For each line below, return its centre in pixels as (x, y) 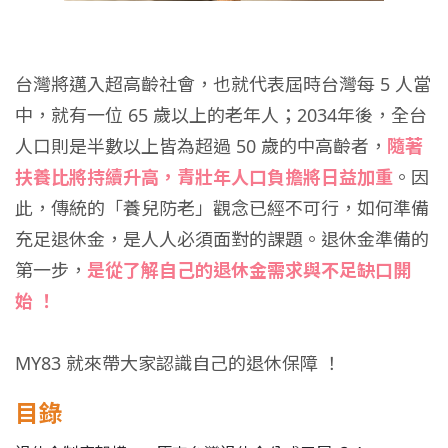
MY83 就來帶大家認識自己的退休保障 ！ (178, 362)
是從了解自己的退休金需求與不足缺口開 (249, 269)
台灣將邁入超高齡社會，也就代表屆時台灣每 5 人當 (223, 83)
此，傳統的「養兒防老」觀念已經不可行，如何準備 (222, 207)
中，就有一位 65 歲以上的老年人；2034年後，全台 (221, 114)
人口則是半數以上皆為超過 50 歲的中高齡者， (201, 145)
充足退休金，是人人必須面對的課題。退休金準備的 (222, 238)
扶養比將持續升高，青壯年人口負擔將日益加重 (204, 176)
